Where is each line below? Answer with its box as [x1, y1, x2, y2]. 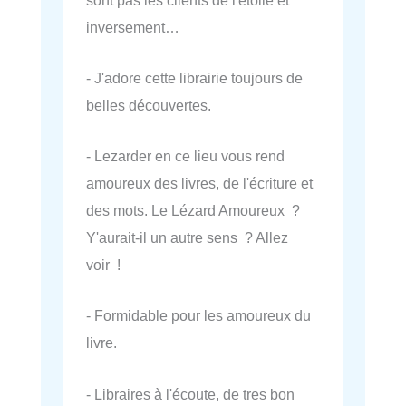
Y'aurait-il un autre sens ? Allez [86, 229, 288, 246]
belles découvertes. [86, 96, 211, 113]
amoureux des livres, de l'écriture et [86, 175, 313, 191]
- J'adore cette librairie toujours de [86, 69, 303, 86]
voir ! [86, 256, 121, 273]
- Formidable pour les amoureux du [86, 307, 311, 324]
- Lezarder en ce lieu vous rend [86, 148, 285, 164]
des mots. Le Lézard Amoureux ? [86, 202, 300, 218]
